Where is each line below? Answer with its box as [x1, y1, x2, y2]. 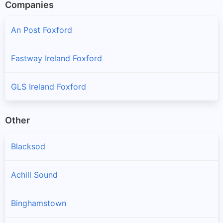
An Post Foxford [11, 24, 72, 35]
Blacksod [11, 141, 45, 152]
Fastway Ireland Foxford [11, 53, 102, 63]
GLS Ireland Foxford [11, 81, 86, 92]
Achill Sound [11, 170, 58, 180]
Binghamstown [11, 198, 66, 209]
